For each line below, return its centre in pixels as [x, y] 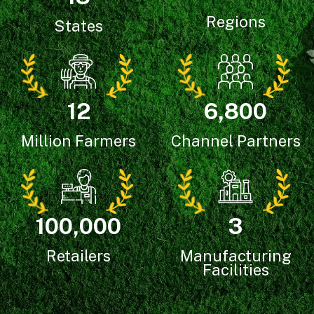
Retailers [78, 255]
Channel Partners [235, 141]
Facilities [235, 269]
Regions [235, 22]
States [78, 26]
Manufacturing [235, 255]
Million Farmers [78, 141]
